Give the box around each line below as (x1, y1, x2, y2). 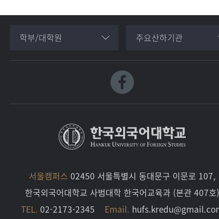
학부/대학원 (20, 31, 62, 44)
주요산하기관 (136, 31, 183, 44)
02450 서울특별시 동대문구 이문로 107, (68, 169, 216, 182)
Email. (105, 202, 130, 215)
